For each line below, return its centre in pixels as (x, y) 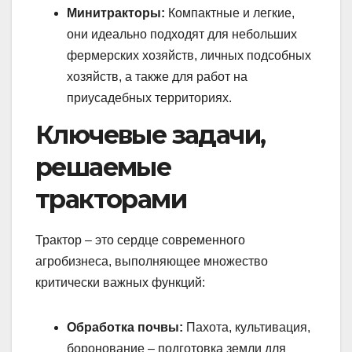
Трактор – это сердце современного (140, 240)
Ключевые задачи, (150, 135)
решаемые (103, 167)
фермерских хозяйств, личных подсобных (189, 56)
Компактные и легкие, (230, 13)
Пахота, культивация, (247, 328)
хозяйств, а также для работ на (157, 77)
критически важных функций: (120, 283)
